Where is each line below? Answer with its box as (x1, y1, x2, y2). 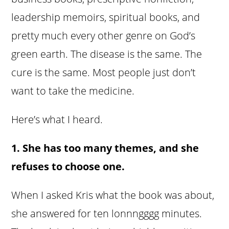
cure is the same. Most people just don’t (11, 65, 196, 80)
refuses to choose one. (11, 159, 125, 174)
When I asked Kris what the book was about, (11, 188, 215, 202)
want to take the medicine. (11, 84, 135, 98)
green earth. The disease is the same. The (11, 47, 202, 61)
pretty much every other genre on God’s (11, 29, 196, 43)
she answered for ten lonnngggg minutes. (11, 207, 202, 221)
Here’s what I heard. (11, 112, 103, 127)
